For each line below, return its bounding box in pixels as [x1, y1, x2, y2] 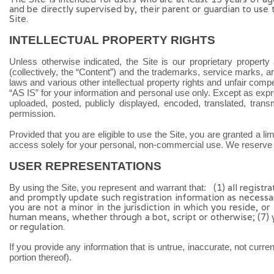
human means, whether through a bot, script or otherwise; [9, 211, 255, 223]
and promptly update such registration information [9, 191, 224, 203]
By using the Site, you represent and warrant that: [9, 182, 209, 193]
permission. [9, 108, 56, 119]
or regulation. [9, 221, 65, 232]
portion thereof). [9, 252, 72, 262]
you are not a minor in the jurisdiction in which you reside [9, 201, 256, 213]
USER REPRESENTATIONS [9, 160, 161, 172]
